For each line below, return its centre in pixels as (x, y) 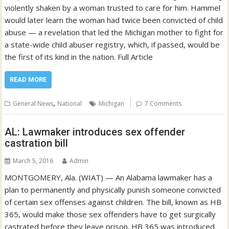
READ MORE (28, 80)
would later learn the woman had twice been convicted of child (114, 20)
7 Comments (163, 104)
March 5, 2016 (33, 161)
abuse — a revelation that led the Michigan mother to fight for (114, 32)
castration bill (37, 143)
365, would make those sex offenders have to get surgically (110, 214)
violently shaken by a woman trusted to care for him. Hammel (113, 8)
